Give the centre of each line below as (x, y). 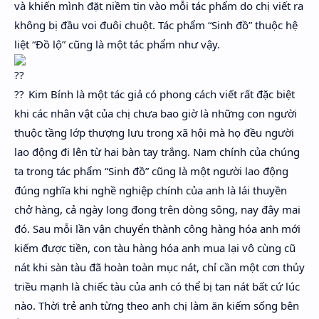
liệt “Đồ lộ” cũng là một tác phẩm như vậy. (117, 44)
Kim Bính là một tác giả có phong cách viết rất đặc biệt (160, 94)
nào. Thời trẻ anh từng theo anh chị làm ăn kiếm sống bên (157, 305)
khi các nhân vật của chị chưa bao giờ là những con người (156, 113)
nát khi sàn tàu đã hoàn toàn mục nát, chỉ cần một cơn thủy (159, 267)
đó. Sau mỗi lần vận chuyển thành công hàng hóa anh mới (157, 229)
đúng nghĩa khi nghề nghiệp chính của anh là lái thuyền (151, 190)
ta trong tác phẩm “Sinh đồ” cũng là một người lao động (151, 171)
